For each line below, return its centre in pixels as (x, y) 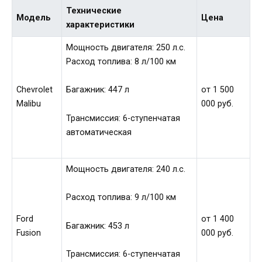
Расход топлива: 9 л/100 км (121, 198)
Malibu (29, 104)
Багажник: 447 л (98, 90)
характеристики (101, 25)
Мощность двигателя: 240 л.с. (126, 169)
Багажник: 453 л (98, 226)
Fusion (29, 233)
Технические (94, 11)
